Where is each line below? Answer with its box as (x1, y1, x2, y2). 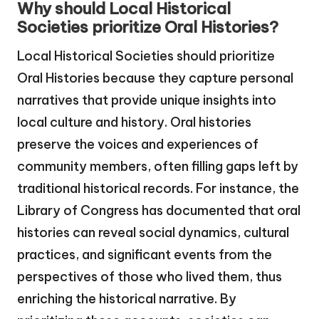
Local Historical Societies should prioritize (17, 48, 275, 65)
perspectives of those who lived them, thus (17, 268, 282, 286)
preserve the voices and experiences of (17, 136, 258, 153)
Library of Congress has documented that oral (17, 202, 300, 219)
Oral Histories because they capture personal (17, 70, 293, 87)
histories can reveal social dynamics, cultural (17, 224, 289, 241)
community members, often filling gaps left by (17, 158, 298, 175)
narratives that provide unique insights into (17, 92, 276, 109)
